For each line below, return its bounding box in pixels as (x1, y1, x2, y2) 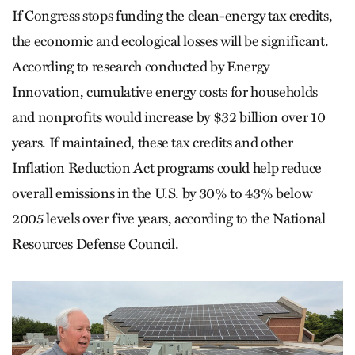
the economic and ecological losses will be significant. (12, 32, 329, 50)
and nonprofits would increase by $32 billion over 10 (12, 108, 326, 126)
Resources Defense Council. (12, 235, 179, 253)
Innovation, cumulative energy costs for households (12, 82, 319, 101)
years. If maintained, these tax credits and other (12, 133, 293, 151)
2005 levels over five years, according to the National (12, 209, 326, 227)
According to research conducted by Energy (12, 57, 270, 75)
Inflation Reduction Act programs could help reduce (12, 158, 323, 177)
